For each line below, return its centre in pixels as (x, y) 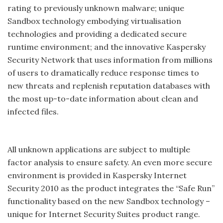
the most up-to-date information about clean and (103, 98)
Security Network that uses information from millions (110, 59)
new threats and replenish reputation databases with (109, 85)
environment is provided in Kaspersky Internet (97, 175)
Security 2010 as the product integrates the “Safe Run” (111, 188)
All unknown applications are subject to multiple (99, 149)
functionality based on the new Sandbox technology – (109, 201)
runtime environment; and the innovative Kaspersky (107, 47)
